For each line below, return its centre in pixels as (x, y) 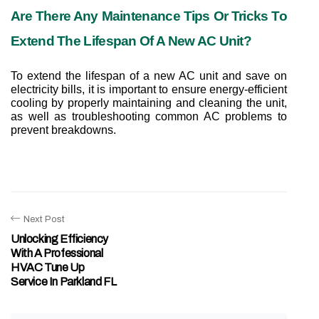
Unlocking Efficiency (59, 239)
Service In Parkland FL (64, 281)
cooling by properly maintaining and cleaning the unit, (149, 103)
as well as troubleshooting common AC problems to (149, 116)
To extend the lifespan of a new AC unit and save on (149, 75)
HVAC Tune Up (48, 267)
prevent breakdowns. (63, 130)
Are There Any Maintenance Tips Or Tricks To (149, 16)
